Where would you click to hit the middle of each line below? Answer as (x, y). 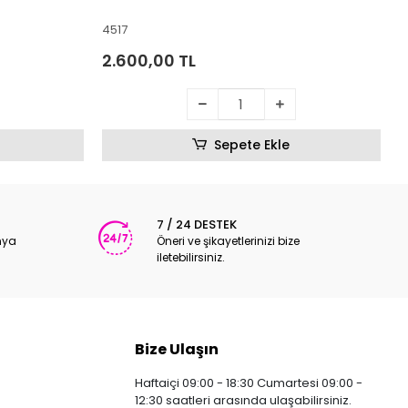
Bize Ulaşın (177, 349)
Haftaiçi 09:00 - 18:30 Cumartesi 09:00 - (249, 382)
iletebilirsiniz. (191, 257)
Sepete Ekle (252, 144)
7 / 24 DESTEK (197, 224)
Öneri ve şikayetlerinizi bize (229, 240)
